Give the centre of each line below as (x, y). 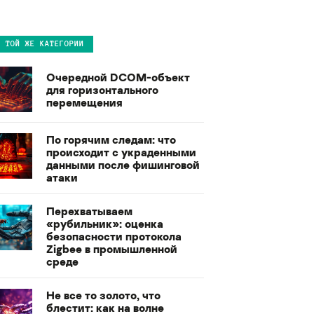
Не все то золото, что (103, 295)
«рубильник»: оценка (105, 224)
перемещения (84, 102)
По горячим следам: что (111, 140)
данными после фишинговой (123, 165)
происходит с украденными (121, 152)
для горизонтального (102, 89)
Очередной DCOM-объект (118, 77)
